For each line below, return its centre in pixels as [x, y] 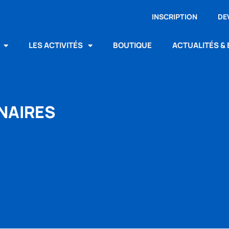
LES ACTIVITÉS [56, 45]
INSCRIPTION [174, 17]
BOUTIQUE [133, 45]
